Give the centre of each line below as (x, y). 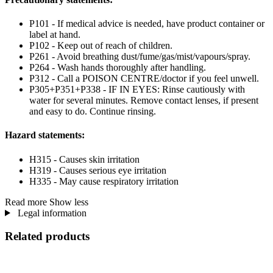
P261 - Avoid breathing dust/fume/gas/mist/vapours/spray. (140, 57)
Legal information (51, 213)
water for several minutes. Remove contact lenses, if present (144, 101)
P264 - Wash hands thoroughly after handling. (118, 68)
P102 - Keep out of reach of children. (101, 46)
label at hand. (55, 35)
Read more (26, 202)
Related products (47, 236)
